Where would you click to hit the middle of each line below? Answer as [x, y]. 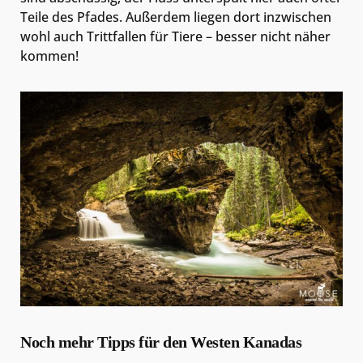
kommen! [49, 56]
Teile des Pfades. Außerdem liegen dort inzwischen [176, 17]
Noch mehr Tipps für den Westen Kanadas [161, 342]
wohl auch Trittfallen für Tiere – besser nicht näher [175, 37]
